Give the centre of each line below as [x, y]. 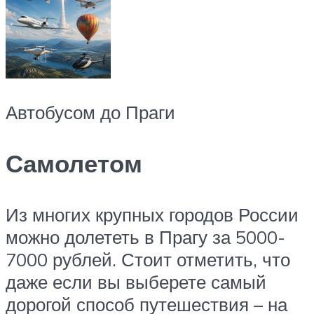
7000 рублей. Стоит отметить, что [148, 260]
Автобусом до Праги [90, 112]
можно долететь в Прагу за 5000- [145, 237]
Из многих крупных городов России [152, 215]
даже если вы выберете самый [136, 282]
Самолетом [74, 164]
